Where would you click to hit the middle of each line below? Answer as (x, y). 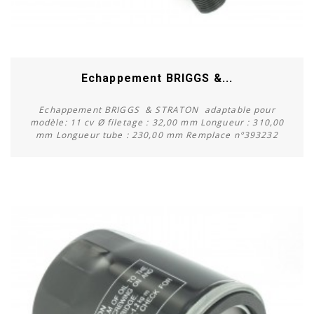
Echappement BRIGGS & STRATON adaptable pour (157, 109)
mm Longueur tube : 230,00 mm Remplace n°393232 (157, 135)
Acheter (157, 195)
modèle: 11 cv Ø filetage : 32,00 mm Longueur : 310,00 (157, 122)
